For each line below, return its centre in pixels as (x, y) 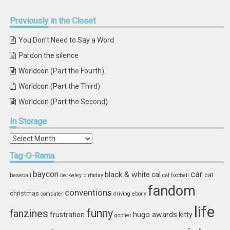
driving (122, 194)
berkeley (71, 175)
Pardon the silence (49, 55)
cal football (176, 175)
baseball (21, 175)
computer (52, 194)
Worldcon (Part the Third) (60, 86)
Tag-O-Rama (32, 156)
